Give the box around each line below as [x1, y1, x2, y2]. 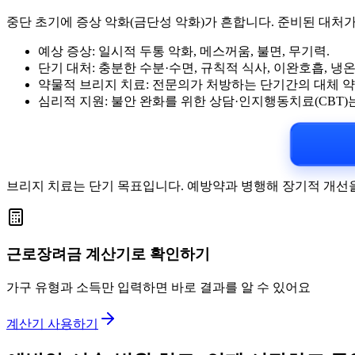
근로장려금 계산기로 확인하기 [6, 246, 210, 263]
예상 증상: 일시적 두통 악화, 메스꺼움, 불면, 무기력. [38, 44, 330, 58]
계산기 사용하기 [6, 317, 98, 331]
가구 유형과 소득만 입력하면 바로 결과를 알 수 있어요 [6, 281, 311, 295]
